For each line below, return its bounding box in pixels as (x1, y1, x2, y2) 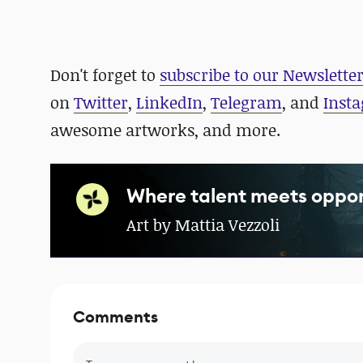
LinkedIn (136, 92, 203, 113)
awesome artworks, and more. (50, 119, 280, 141)
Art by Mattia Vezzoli (126, 214, 280, 236)
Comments (73, 306, 158, 328)
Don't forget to (50, 64, 156, 86)
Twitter (74, 92, 128, 113)
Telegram (211, 92, 282, 113)
